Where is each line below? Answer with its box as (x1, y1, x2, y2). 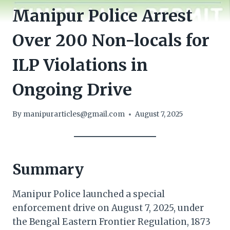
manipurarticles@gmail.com (23, 110, 125, 119)
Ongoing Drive (12, 79, 132, 100)
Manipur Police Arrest (12, 5, 193, 26)
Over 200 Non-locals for (12, 30, 209, 51)
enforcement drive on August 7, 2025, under (12, 202, 204, 214)
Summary (12, 160, 84, 179)
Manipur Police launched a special (12, 188, 165, 200)
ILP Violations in (12, 54, 148, 75)
